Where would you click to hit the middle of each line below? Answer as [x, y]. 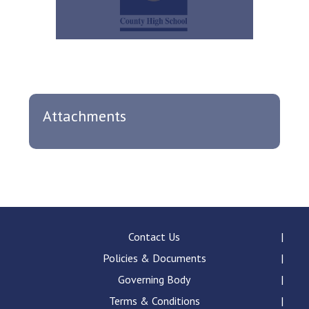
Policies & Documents [154, 258]
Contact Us [154, 237]
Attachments [85, 116]
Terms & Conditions [154, 301]
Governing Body [154, 279]
